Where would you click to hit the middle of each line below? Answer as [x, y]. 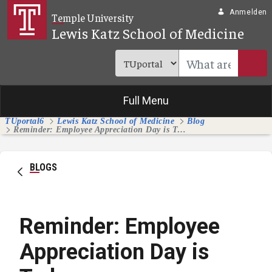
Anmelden [248, 12]
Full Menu [146, 101]
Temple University [93, 18]
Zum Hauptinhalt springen [63, 12]
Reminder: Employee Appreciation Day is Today [182, 130]
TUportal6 [25, 121]
